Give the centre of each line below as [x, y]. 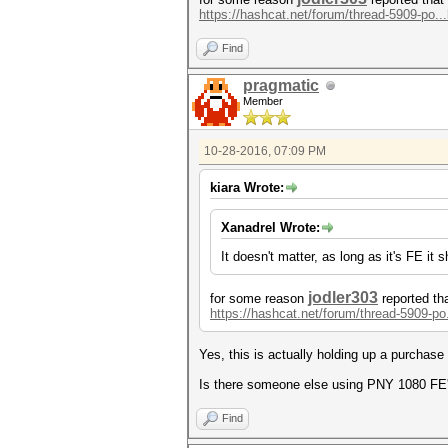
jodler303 [343, 297]
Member [263, 101]
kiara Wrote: [247, 187]
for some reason [259, 298]
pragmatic [281, 85]
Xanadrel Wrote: [270, 227]
